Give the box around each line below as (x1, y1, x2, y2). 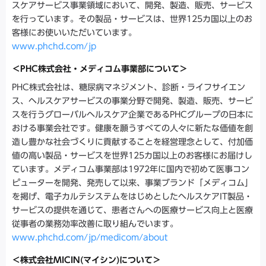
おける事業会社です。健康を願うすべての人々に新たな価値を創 (12, 123, 253, 132)
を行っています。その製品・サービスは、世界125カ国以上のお (12, 14, 252, 23)
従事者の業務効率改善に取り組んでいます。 (12, 219, 178, 228)
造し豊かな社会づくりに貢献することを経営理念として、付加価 (12, 137, 253, 146)
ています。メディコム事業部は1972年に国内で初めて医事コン (12, 164, 249, 173)
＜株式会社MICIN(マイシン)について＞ (12, 255, 161, 264)
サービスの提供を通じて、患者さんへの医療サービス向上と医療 (12, 205, 253, 214)
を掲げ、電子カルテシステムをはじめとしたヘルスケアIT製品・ (12, 192, 252, 201)
